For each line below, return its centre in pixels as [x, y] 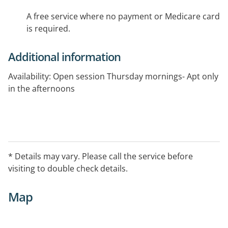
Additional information [64, 57]
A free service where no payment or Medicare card [123, 17]
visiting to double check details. [68, 169]
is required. [48, 29]
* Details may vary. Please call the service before [101, 156]
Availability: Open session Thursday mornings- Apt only [113, 77]
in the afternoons [41, 89]
